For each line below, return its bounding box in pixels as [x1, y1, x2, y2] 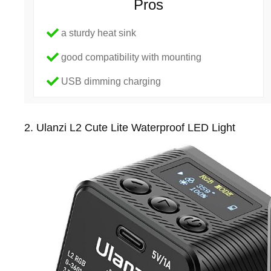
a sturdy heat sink [61, 27, 137, 38]
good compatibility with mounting [61, 51, 202, 62]
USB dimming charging [61, 76, 162, 87]
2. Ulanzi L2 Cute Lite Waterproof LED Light [24, 121, 236, 134]
